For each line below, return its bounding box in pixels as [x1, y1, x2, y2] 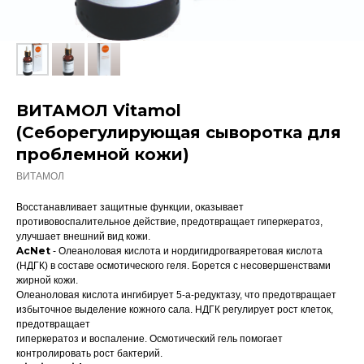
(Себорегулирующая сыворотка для [16, 123, 341, 142]
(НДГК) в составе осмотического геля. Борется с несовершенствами [16, 260, 331, 271]
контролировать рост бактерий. [16, 348, 162, 359]
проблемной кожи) [16, 145, 189, 164]
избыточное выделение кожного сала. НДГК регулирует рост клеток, [16, 304, 333, 315]
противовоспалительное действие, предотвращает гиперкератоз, [16, 216, 323, 227]
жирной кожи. [16, 275, 78, 286]
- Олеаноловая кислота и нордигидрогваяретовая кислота [53, 245, 323, 257]
